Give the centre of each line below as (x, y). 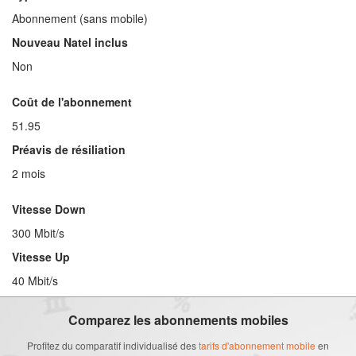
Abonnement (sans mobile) (80, 18)
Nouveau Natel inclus (70, 42)
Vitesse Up (41, 257)
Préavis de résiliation (69, 149)
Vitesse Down (49, 209)
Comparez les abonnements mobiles (178, 320)
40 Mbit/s (35, 281)
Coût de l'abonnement (72, 102)
